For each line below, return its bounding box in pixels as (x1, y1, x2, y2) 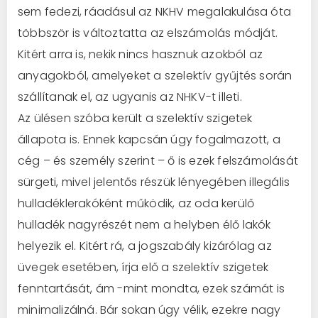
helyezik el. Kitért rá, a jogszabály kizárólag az (18, 237, 272, 254)
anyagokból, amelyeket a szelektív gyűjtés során (18, 67, 292, 84)
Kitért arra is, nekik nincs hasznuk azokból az (18, 45, 263, 62)
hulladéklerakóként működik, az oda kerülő (18, 194, 255, 212)
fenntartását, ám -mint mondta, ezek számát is (18, 280, 285, 297)
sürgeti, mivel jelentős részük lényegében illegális (18, 173, 290, 190)
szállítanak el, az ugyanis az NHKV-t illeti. (18, 88, 242, 105)
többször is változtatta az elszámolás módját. (18, 24, 278, 41)
